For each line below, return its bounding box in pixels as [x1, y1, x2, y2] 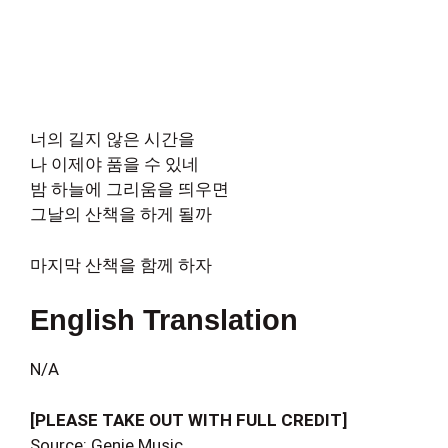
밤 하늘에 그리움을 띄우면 [30, 179, 229, 199]
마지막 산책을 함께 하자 [30, 254, 212, 275]
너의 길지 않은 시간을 [30, 129, 195, 149]
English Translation [30, 304, 298, 336]
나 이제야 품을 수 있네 [30, 154, 199, 174]
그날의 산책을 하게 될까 [30, 204, 212, 224]
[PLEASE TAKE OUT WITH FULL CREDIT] [30, 409, 347, 430]
